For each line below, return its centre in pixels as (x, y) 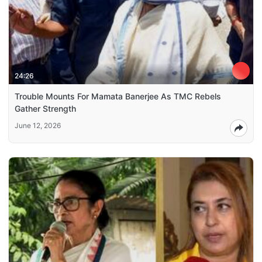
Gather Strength (45, 109)
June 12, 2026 (38, 126)
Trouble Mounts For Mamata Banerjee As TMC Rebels (118, 96)
